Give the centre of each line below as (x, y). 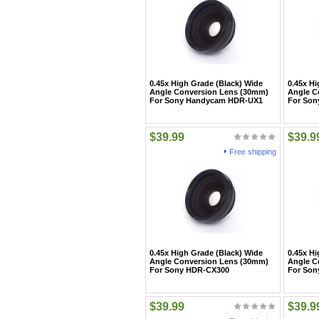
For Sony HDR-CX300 (189, 270)
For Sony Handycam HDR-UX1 (206, 100)
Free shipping (253, 152)
